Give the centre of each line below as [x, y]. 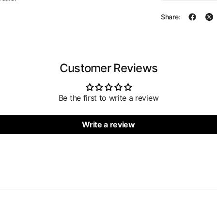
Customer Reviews [108, 68]
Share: [171, 17]
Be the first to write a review [108, 98]
